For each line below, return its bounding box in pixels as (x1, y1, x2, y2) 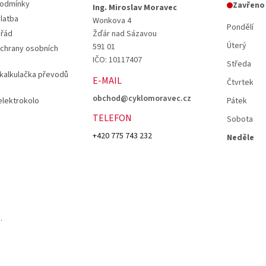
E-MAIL (92, 74, 122, 87)
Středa (226, 58, 251, 70)
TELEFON (92, 111, 132, 125)
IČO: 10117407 (92, 53, 142, 66)
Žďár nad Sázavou (92, 27, 157, 40)
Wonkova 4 (92, 14, 131, 27)
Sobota (226, 113, 253, 125)
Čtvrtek (226, 76, 254, 88)
